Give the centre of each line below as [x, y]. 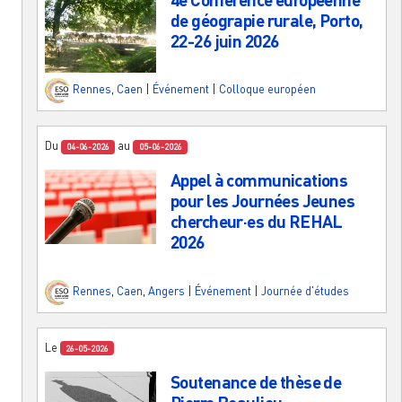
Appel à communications [259, 180]
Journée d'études [305, 290]
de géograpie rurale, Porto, [267, 20]
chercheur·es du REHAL [257, 222]
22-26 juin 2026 [225, 40]
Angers [166, 290]
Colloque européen [267, 89]
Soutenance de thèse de [256, 381]
